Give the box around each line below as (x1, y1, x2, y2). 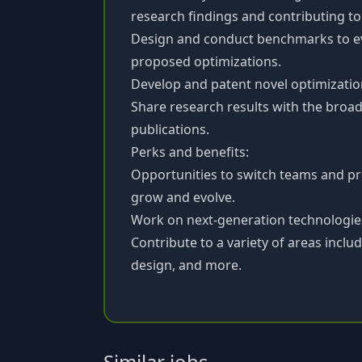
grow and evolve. (131, 188, 235, 206)
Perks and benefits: (131, 143, 249, 161)
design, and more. (131, 256, 242, 274)
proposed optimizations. (131, 53, 281, 70)
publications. (131, 120, 209, 138)
